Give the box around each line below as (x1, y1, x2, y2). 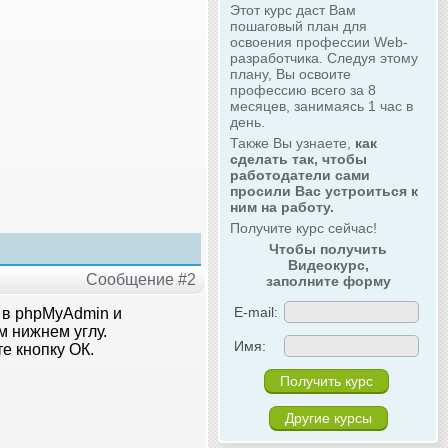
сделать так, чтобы (230, 150, 367, 167)
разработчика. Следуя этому (230, 49, 418, 66)
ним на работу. (230, 198, 334, 215)
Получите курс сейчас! (230, 219, 377, 236)
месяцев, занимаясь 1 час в (230, 97, 413, 114)
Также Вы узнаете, (230, 134, 355, 151)
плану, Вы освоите (230, 65, 351, 82)
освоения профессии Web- (230, 33, 408, 50)
